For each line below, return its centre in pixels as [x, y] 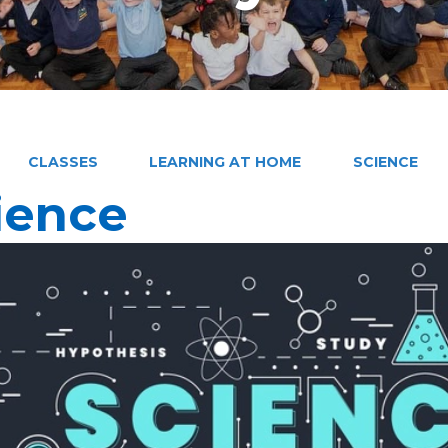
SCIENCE [385, 161]
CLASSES [62, 161]
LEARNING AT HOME [225, 161]
